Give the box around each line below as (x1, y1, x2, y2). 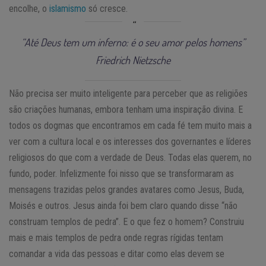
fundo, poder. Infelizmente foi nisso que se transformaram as (9, 167, 234, 179)
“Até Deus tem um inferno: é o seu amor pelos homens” (21, 35, 245, 49)
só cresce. (86, 2, 128, 14)
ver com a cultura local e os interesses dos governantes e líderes (9, 135, 251, 147)
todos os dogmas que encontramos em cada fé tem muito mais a (9, 119, 252, 131)
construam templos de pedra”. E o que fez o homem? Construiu (9, 216, 244, 227)
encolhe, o (9, 2, 49, 14)
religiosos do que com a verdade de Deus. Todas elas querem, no (9, 151, 252, 163)
